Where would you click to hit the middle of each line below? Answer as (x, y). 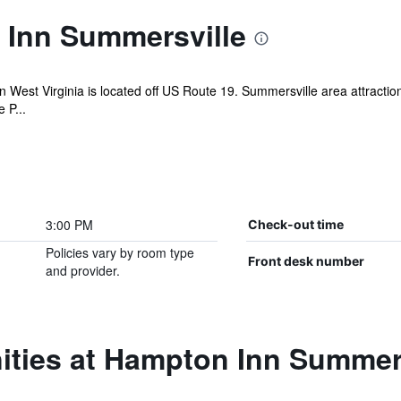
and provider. (82, 270)
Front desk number (306, 261)
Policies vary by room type (119, 252)
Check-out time (295, 224)
